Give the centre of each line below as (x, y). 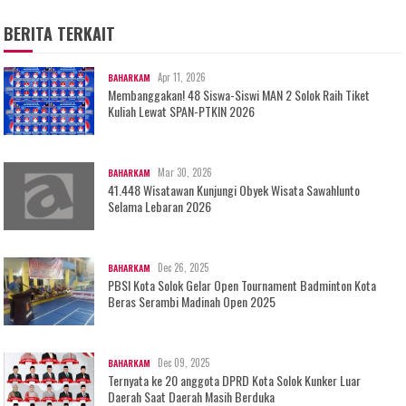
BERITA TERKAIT (60, 33)
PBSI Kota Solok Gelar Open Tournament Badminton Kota (242, 285)
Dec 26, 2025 (184, 267)
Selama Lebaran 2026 (160, 206)
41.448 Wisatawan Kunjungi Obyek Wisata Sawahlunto (234, 189)
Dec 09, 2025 (184, 362)
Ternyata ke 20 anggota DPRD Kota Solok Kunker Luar (235, 380)
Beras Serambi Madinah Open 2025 (192, 301)
